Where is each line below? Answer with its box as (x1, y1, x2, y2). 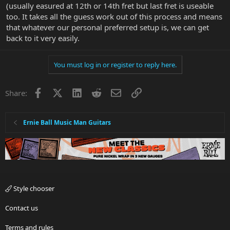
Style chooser (12, 184, 54, 194)
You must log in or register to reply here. (53, 60, 177, 69)
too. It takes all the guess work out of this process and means (6, 11, 222, 22)
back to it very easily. (6, 32, 80, 43)
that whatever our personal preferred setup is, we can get (6, 22, 209, 32)
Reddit (101, 86, 124, 97)
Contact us (5, 203, 38, 213)
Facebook (42, 86, 76, 97)
